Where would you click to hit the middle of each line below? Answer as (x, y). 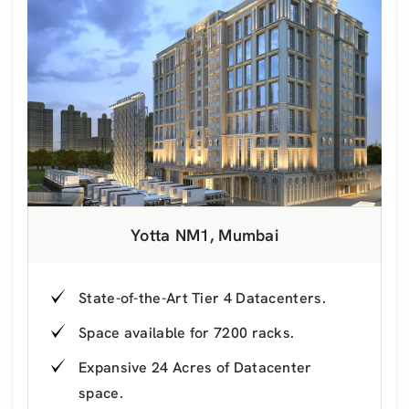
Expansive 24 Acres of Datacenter (195, 367)
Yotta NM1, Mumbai (204, 235)
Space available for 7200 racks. (187, 332)
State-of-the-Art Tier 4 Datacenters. (202, 298)
